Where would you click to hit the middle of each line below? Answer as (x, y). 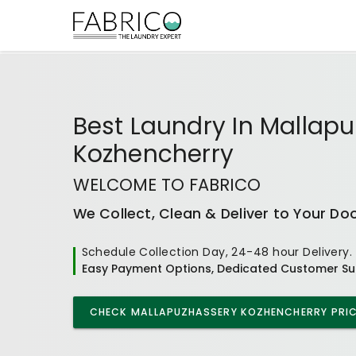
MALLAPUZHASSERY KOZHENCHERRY (229, 312)
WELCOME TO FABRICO (166, 185)
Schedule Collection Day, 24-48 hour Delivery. (217, 252)
